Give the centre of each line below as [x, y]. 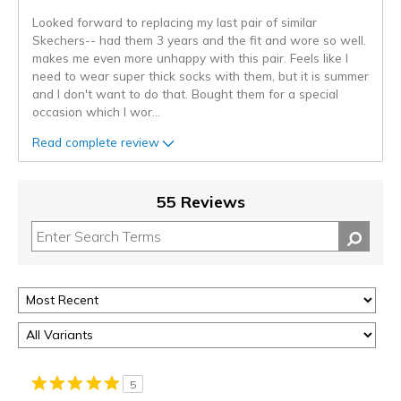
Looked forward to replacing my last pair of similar [175, 22]
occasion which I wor [92, 112]
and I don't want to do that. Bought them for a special [185, 94]
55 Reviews [200, 202]
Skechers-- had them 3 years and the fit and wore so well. [199, 40]
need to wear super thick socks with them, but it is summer [200, 76]
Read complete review [96, 141]
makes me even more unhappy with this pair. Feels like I [190, 58]
